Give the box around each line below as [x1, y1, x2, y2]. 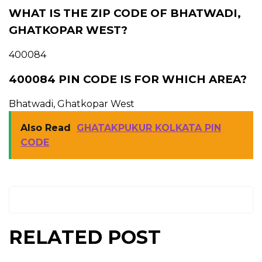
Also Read [20, 122, 71, 133]
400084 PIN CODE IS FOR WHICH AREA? [9, 73, 247, 86]
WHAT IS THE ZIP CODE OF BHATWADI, [9, 6, 241, 20]
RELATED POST [9, 226, 161, 249]
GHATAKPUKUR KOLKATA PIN [77, 122, 221, 133]
